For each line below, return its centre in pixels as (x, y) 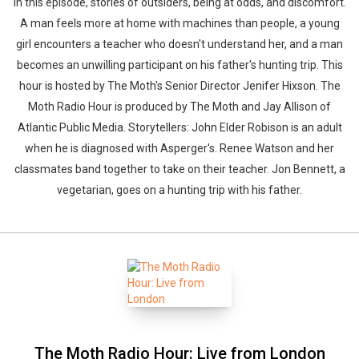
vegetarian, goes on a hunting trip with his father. (179, 190)
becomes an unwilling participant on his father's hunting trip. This (179, 65)
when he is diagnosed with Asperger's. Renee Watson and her (179, 148)
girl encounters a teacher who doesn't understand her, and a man (179, 44)
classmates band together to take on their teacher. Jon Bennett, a (179, 169)
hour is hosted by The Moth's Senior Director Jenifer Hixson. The (179, 86)
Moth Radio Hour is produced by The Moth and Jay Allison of (179, 107)
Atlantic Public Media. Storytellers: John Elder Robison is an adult (179, 127)
